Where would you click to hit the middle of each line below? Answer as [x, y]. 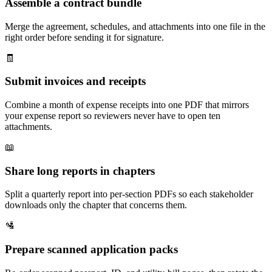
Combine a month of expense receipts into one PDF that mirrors [127, 105]
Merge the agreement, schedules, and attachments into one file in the [135, 26]
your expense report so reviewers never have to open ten [113, 116]
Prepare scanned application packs [91, 250]
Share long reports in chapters [80, 171]
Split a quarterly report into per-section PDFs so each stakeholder [129, 194]
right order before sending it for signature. [84, 37]
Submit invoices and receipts [75, 81]
